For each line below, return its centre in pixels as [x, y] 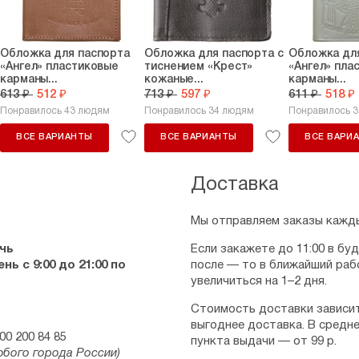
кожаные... [174, 80]
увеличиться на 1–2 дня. [259, 281]
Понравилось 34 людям [199, 111]
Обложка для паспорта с [214, 54]
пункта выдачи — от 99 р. [264, 341]
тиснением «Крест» [199, 67]
